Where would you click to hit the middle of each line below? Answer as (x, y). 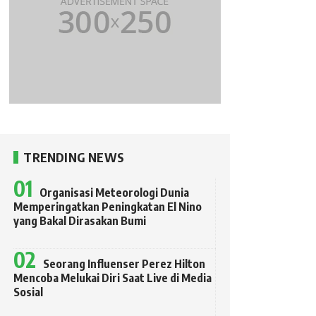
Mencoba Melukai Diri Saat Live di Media (113, 278)
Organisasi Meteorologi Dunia (115, 193)
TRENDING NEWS (74, 157)
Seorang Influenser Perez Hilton (124, 264)
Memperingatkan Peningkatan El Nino (108, 207)
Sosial (29, 292)
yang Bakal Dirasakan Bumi (80, 221)
